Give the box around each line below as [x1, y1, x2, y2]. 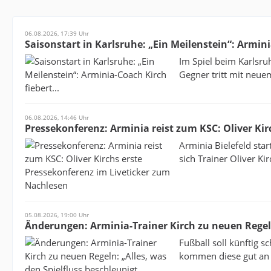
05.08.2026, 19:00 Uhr [25, 211, 89, 219]
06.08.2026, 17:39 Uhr [25, 29, 89, 38]
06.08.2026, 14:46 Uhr [25, 113, 89, 122]
